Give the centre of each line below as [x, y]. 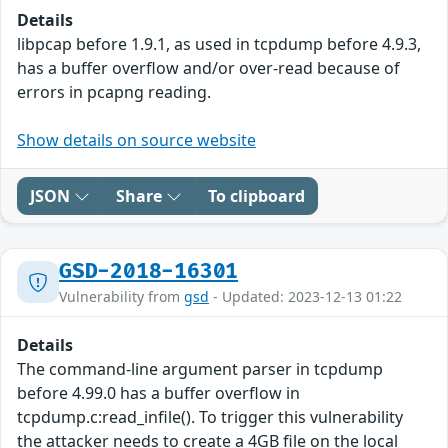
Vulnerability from [121, 296]
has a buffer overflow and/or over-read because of [208, 67]
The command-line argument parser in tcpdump [200, 368]
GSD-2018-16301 [149, 271]
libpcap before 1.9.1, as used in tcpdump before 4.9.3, [219, 43]
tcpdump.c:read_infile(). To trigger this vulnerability [210, 416]
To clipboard [256, 195]
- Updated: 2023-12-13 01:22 [305, 296]
